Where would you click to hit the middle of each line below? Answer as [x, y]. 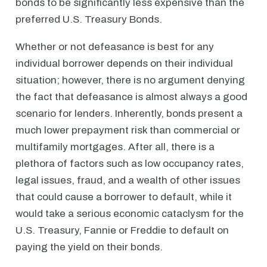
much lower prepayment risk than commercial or [128, 130]
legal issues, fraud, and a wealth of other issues [128, 180]
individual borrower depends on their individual [124, 63]
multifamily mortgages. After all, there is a [115, 147]
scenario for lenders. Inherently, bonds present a [129, 114]
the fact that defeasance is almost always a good [131, 97]
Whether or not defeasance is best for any [115, 47]
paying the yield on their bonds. [89, 247]
